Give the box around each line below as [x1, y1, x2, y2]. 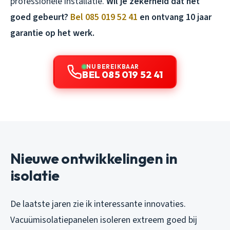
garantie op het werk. [10, 26, 94, 40]
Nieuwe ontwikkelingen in [10, 149, 178, 167]
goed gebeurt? [10, 10, 70, 24]
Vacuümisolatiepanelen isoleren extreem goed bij [10, 213, 197, 226]
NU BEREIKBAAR [86, 62, 139, 70]
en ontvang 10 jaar [138, 10, 212, 24]
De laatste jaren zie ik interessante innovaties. [10, 197, 186, 210]
